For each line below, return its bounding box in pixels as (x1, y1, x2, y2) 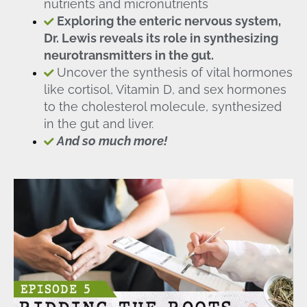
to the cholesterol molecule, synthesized (43, 99, 282, 114)
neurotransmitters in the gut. (43, 48, 214, 63)
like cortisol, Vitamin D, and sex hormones (43, 82, 286, 97)
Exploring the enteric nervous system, (56, 14, 281, 29)
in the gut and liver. (43, 116, 153, 132)
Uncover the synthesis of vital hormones (56, 65, 293, 80)
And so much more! (56, 134, 167, 149)
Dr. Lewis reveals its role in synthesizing (43, 31, 278, 46)
